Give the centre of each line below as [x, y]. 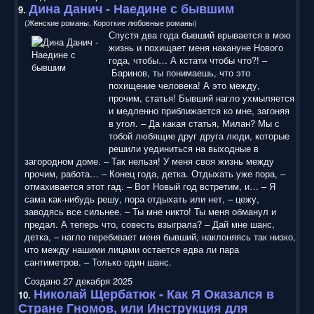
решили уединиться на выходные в [184, 148]
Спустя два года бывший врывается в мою [200, 34]
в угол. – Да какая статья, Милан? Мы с [194, 123]
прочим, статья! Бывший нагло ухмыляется [202, 97]
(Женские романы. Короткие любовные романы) [111, 22]
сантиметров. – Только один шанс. [98, 261]
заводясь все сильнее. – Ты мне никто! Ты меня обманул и [150, 211]
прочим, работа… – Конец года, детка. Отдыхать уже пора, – [155, 173]
